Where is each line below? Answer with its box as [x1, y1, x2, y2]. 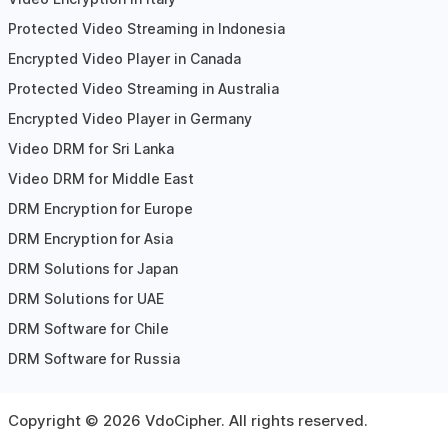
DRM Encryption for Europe [7, 199, 193, 217]
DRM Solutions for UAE [7, 289, 164, 307]
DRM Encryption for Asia [7, 229, 173, 247]
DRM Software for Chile [7, 319, 169, 337]
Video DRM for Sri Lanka [7, 139, 174, 157]
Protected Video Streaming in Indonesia [7, 19, 285, 37]
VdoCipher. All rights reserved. [140, 410, 368, 430]
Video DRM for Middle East [7, 169, 194, 187]
